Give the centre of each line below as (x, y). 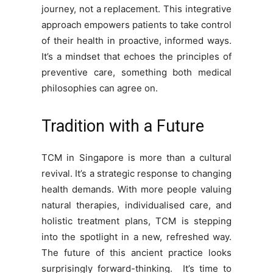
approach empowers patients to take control (136, 25)
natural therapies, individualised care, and (136, 205)
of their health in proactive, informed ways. (136, 41)
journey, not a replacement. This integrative (136, 9)
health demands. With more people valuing (136, 190)
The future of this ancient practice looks (136, 253)
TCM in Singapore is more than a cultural (136, 158)
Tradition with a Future (123, 126)
